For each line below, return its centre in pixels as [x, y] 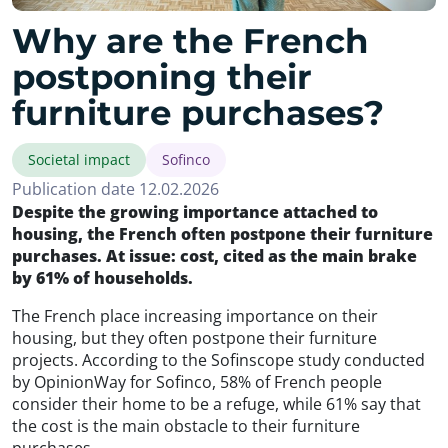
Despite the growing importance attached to [195, 211]
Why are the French [190, 40]
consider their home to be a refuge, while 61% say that [216, 403]
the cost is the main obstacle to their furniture [186, 425]
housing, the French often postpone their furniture [222, 233]
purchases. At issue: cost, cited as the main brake [214, 255]
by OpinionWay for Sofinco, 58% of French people [197, 381]
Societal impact [79, 159]
